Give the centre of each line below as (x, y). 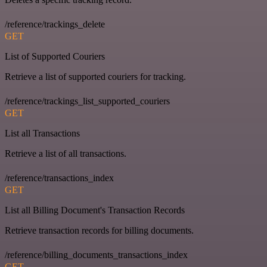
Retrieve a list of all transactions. (66, 154)
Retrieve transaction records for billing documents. (99, 231)
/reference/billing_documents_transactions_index (96, 255)
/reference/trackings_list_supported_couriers (87, 101)
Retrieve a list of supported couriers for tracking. (95, 77)
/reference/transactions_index (59, 178)
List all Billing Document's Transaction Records (95, 210)
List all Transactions (42, 133)
